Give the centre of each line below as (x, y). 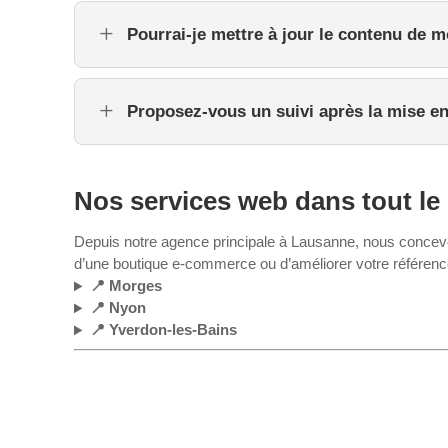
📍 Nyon (117, 308)
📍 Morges (125, 286)
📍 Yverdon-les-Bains (163, 330)
